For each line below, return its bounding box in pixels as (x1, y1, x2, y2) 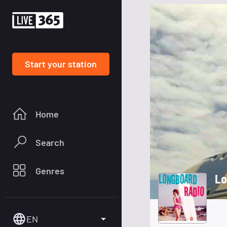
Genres (35, 165, 64, 176)
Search (35, 136, 64, 148)
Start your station (25, 58, 97, 69)
